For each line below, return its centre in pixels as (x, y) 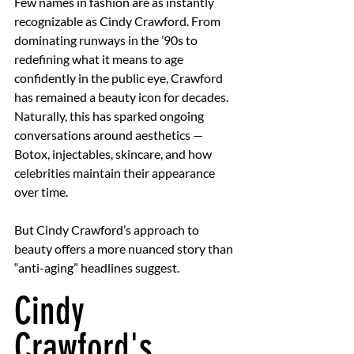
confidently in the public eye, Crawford (120, 78)
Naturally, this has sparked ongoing (110, 116)
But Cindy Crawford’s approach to (108, 230)
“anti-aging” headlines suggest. (97, 268)
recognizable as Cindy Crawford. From (119, 21)
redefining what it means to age (100, 59)
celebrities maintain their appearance (116, 173)
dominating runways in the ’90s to (107, 40)
